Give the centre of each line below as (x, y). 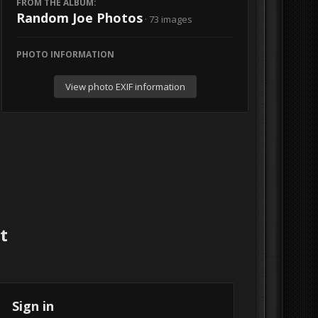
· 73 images (169, 19)
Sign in (33, 306)
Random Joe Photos (80, 18)
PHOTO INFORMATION (66, 54)
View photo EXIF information (125, 87)
